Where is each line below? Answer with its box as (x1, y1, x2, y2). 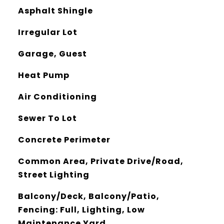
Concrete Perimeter (17, 134, 110, 145)
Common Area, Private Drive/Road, (17, 155, 183, 167)
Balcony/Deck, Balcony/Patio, (17, 190, 159, 202)
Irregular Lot (17, 26, 77, 38)
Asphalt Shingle (17, 5, 93, 16)
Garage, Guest (17, 48, 87, 59)
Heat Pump (17, 69, 69, 81)
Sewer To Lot (17, 112, 77, 124)
